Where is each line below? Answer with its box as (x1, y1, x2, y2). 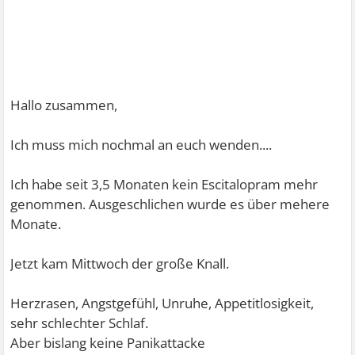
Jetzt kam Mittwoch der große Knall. (10, 254, 230, 273)
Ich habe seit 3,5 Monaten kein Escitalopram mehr (10, 175, 319, 193)
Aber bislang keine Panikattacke (10, 334, 206, 352)
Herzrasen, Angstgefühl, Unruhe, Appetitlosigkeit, (10, 294, 315, 312)
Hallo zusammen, (10, 96, 118, 114)
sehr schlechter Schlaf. (10, 314, 149, 332)
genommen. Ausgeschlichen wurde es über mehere (10, 195, 330, 213)
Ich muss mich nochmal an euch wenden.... (10, 136, 273, 154)
